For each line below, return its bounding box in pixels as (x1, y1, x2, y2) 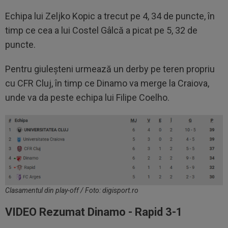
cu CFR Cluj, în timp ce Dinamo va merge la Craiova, (5, 78, 209, 89)
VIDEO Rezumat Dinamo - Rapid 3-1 (5, 206, 183, 219)
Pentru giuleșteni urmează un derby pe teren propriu (5, 64, 215, 75)
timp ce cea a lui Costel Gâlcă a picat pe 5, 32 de (5, 25, 197, 36)
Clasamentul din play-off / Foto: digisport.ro (5, 186, 138, 195)
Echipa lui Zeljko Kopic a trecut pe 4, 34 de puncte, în (5, 11, 215, 22)
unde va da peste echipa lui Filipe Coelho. (5, 92, 169, 103)
